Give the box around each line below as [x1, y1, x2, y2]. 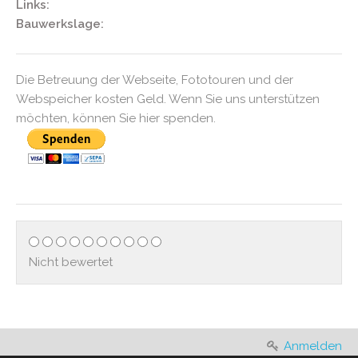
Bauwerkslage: [16, 17, 104, 31]
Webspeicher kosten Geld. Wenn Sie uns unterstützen [16, 92, 320, 106]
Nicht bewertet [29, 255, 113, 269]
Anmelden [284, 339, 342, 353]
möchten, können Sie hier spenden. [16, 111, 216, 125]
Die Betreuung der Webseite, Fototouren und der [16, 73, 293, 87]
